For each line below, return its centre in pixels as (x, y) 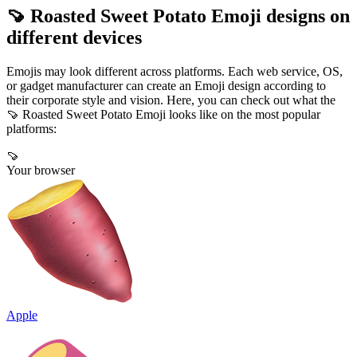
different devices (74, 38)
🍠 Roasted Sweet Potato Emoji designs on (178, 16)
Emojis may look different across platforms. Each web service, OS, (175, 71)
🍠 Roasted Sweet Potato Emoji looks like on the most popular (163, 114)
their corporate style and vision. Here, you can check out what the (171, 100)
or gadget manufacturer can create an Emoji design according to (166, 85)
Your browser (41, 170)
